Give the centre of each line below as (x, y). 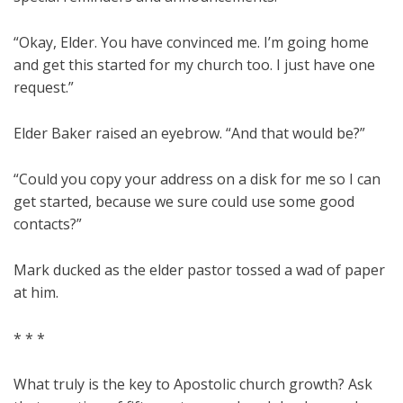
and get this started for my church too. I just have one (194, 65)
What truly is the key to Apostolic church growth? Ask (193, 385)
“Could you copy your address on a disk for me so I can (197, 179)
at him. (36, 293)
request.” (44, 88)
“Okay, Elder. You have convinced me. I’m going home (191, 43)
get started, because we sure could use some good (184, 202)
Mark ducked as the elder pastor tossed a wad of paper (199, 270)
